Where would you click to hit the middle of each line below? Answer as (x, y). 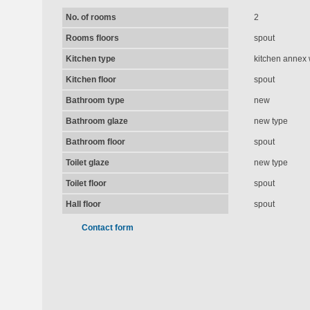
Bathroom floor (95, 142)
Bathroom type (95, 100)
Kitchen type (90, 59)
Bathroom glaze (97, 121)
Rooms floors (92, 38)
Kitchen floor (91, 80)
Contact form (107, 228)
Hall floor (83, 204)
